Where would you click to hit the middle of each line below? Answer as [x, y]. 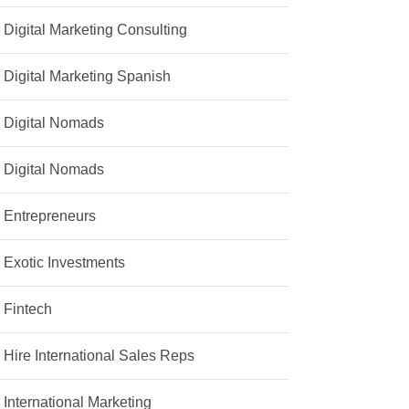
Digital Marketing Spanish [88, 77]
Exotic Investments [65, 263]
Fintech [28, 309]
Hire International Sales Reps [100, 356]
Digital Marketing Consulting [96, 30]
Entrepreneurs [50, 216]
